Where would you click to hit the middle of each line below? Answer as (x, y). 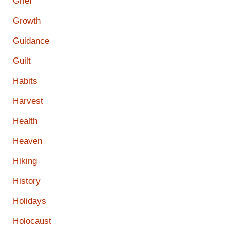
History (27, 181)
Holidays (30, 201)
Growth (27, 21)
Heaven (27, 141)
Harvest (28, 101)
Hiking (25, 161)
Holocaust (32, 221)
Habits (25, 81)
